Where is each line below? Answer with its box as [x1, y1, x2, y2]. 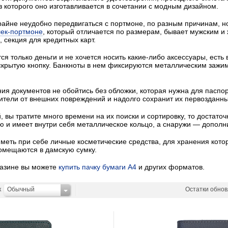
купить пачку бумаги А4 [59, 163, 136, 171]
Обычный [7, 186, 35, 193]
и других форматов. [136, 163, 205, 171]
